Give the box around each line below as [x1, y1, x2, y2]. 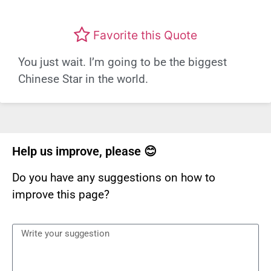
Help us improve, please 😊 [12, 143, 157, 158]
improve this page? [12, 187, 109, 201]
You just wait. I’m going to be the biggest [18, 54, 227, 69]
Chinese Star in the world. [18, 71, 148, 86]
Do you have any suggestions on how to [12, 170, 215, 184]
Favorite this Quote [93, 28, 197, 43]
